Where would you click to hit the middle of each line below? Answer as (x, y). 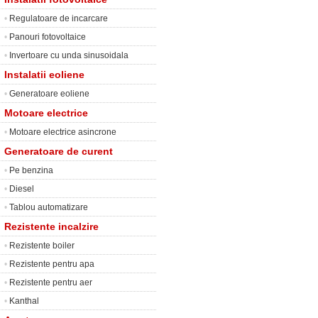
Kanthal (24, 301)
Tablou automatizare (49, 207)
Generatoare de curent (59, 151)
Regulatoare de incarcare (59, 18)
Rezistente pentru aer (51, 283)
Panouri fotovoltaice (48, 37)
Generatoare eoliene (49, 94)
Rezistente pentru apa (52, 264)
